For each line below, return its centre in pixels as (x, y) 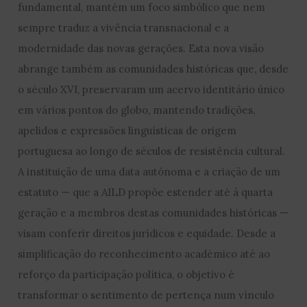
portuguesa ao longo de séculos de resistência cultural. (152, 151)
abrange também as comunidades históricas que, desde (153, 69)
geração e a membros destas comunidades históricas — (153, 212)
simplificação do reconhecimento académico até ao (144, 254)
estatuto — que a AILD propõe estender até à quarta (146, 192)
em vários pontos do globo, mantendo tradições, (137, 110)
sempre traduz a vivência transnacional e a (124, 27)
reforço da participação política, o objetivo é (126, 274)
